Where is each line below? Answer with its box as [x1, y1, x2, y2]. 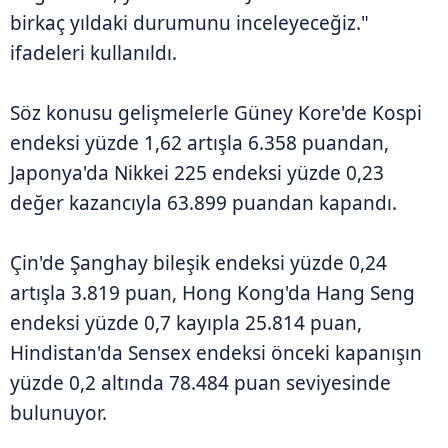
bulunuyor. [10, 400, 107, 427]
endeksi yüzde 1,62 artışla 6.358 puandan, [10, 130, 389, 157]
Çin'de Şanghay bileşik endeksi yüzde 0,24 [10, 250, 387, 277]
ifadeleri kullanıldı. [10, 40, 177, 67]
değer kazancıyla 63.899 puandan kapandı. [10, 190, 397, 217]
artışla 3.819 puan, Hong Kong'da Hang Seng [10, 280, 415, 307]
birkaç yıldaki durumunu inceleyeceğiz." [10, 10, 369, 37]
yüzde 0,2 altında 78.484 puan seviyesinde [10, 370, 391, 397]
